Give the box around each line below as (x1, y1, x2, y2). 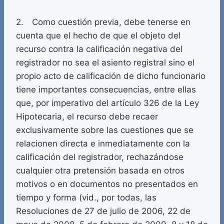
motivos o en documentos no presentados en (16, 179, 198, 189)
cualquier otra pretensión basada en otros (16, 165, 184, 176)
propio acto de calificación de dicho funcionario (16, 71, 205, 81)
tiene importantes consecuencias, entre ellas (16, 84, 196, 95)
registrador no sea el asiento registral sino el (16, 57, 194, 68)
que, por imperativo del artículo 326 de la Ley (16, 98, 199, 108)
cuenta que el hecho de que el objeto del (16, 30, 180, 41)
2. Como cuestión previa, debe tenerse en (16, 17, 190, 27)
